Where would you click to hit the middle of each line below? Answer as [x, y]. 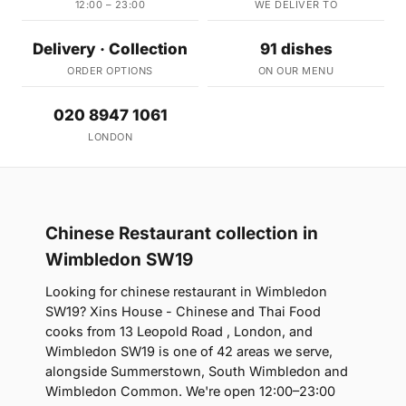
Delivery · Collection [110, 49]
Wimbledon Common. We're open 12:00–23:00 [190, 391]
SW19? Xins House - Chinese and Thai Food [183, 312]
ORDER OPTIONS [110, 71]
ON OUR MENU [296, 71]
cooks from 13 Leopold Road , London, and [179, 332]
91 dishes [296, 49]
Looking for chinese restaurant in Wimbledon [186, 292]
